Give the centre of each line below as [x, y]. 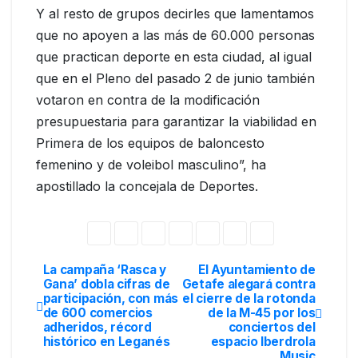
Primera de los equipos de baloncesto [150, 143]
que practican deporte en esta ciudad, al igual [174, 56]
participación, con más [110, 299]
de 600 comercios [97, 313]
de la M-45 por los [261, 313]
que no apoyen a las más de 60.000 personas [175, 35]
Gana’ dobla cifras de [106, 284]
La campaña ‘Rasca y [104, 270]
